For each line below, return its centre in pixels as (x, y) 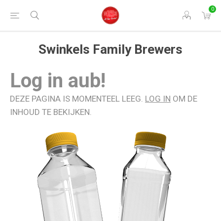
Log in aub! (58, 81)
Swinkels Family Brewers (110, 49)
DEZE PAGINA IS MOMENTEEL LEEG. (77, 99)
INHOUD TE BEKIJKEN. (51, 112)
